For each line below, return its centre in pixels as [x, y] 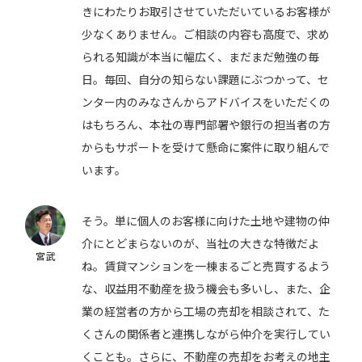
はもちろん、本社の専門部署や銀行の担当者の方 [206, 125]
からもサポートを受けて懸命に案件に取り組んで [206, 147]
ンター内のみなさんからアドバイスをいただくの [206, 102]
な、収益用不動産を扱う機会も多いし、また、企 [206, 289]
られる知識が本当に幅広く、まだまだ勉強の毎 [201, 57]
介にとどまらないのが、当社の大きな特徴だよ [201, 244]
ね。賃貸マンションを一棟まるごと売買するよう [206, 266]
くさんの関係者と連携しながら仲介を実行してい [206, 334]
